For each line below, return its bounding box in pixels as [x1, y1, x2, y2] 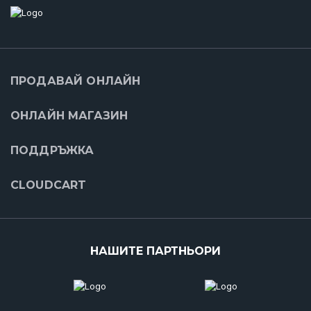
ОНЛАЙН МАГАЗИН [10, 109, 128, 123]
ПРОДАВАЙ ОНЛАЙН [10, 74, 141, 88]
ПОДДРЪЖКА [10, 144, 94, 158]
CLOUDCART [10, 178, 87, 192]
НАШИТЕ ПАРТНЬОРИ [90, 244, 221, 258]
